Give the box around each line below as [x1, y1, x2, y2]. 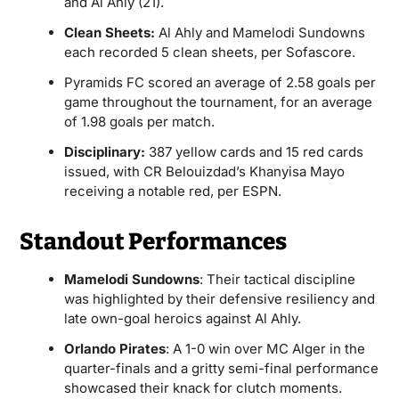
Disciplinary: [63, 143, 145, 160]
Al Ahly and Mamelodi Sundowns [154, 24, 365, 41]
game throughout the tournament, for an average [63, 94, 372, 110]
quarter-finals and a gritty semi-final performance [63, 360, 379, 377]
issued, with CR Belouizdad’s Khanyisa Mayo [63, 163, 345, 180]
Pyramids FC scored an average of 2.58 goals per [63, 74, 376, 91]
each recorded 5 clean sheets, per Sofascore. [63, 44, 355, 61]
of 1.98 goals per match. [63, 113, 215, 130]
